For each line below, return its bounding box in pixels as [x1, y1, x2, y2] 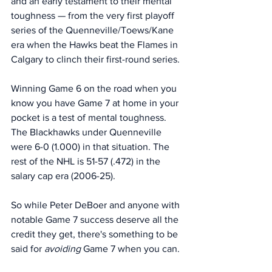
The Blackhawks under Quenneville [11, 127, 164, 137]
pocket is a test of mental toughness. [11, 112, 169, 123]
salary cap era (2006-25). [11, 171, 115, 181]
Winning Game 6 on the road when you [11, 83, 179, 93]
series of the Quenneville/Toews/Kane [11, 25, 176, 35]
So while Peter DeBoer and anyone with [11, 200, 182, 210]
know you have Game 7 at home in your [11, 98, 181, 108]
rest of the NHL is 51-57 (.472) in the [11, 156, 163, 166]
